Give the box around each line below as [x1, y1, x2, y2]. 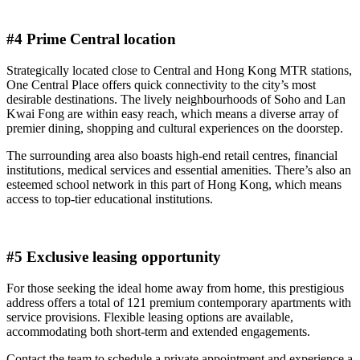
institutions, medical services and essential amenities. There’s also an [6, 162, 351, 177]
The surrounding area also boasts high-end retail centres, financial [6, 148, 337, 162]
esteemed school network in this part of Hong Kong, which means [6, 177, 342, 191]
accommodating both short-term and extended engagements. [6, 325, 310, 338]
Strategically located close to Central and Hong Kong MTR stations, [6, 63, 352, 77]
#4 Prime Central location [6, 30, 176, 47]
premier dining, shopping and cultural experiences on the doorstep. [6, 121, 343, 135]
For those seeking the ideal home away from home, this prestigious [6, 281, 344, 295]
